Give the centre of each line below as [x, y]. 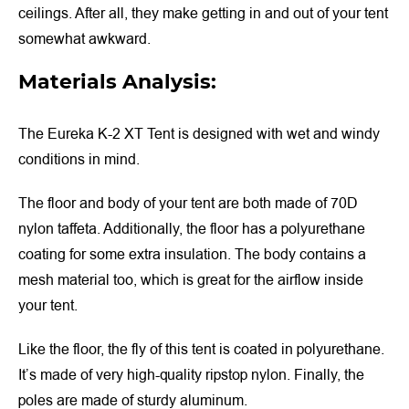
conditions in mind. [79, 159]
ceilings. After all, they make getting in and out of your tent [203, 13]
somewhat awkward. [84, 39]
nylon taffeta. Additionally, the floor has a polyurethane [192, 229]
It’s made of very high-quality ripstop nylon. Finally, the [191, 375]
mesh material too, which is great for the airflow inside [191, 280]
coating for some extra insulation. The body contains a [192, 254]
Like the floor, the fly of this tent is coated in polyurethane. [201, 349]
